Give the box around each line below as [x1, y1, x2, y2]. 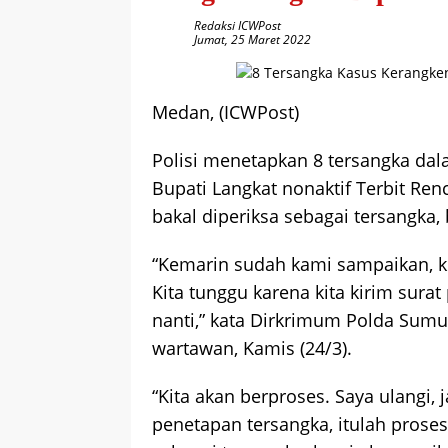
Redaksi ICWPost [194, 17, 281, 34]
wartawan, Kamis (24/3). [152, 336, 352, 361]
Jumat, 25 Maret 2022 [194, 31, 311, 48]
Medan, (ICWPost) [152, 100, 299, 125]
